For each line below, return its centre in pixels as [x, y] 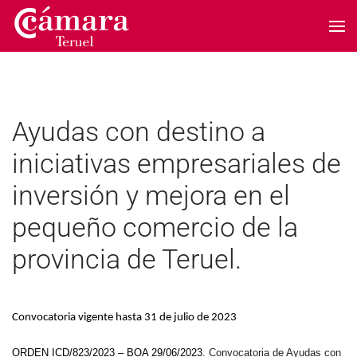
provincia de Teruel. [127, 259]
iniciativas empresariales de [177, 163]
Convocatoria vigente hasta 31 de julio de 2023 [124, 318]
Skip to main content [81, 37]
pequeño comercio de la [155, 227]
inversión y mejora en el [151, 195]
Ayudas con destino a [139, 131]
